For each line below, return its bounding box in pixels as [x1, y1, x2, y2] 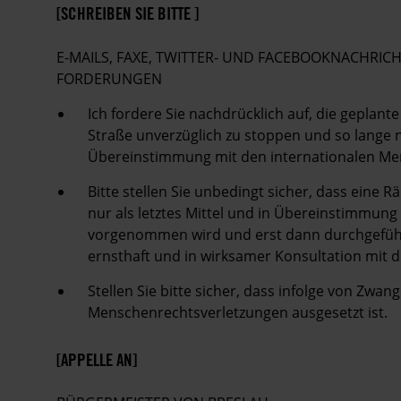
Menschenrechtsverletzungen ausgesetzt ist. [88, 302, 388, 322]
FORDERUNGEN [56, 68, 162, 89]
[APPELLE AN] [56, 348, 137, 371]
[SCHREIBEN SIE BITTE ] [56, 3, 199, 25]
